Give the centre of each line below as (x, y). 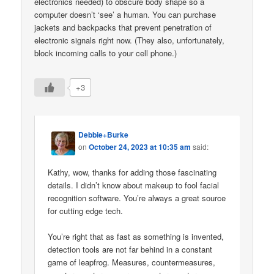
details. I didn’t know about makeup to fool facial (134, 185)
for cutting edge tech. (86, 211)
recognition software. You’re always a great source (137, 198)
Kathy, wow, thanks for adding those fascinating (132, 172)
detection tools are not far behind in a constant (130, 250)
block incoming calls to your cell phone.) (106, 53)
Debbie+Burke (104, 135)
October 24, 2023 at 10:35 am (140, 147)
